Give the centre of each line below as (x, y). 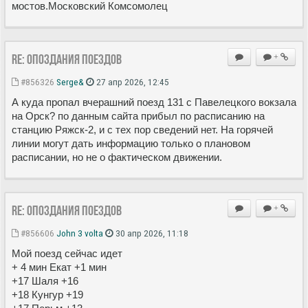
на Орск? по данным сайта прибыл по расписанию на (138, 116)
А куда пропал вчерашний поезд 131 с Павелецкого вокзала (154, 102)
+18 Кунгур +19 (47, 295)
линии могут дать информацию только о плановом (131, 144)
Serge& (70, 82)
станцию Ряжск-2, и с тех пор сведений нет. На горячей (142, 130)
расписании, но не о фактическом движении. (117, 157)
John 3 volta (80, 233)
